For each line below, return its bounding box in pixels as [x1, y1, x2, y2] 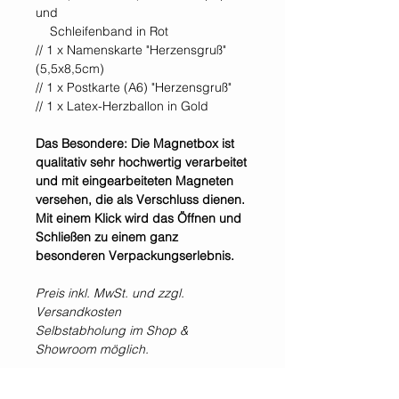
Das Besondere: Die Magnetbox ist [36, 135, 234, 152]
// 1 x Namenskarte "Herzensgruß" [36, 42, 226, 59]
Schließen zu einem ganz [36, 229, 178, 246]
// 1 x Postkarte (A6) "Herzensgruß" [36, 79, 232, 96]
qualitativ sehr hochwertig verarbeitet [36, 154, 247, 171]
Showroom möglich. [36, 341, 149, 358]
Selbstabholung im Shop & [36, 322, 188, 339]
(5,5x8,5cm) [36, 61, 104, 77]
